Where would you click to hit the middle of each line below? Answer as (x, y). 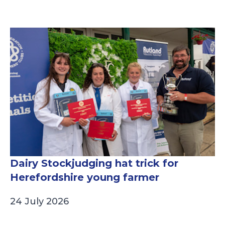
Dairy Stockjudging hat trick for (94, 163)
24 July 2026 (39, 202)
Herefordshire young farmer (85, 178)
